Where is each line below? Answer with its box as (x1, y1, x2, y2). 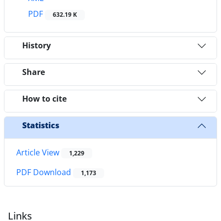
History (22, 40, 51, 51)
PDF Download (16, 166, 73, 178)
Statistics (22, 120, 59, 131)
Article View (16, 147, 61, 158)
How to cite (22, 93, 67, 105)
